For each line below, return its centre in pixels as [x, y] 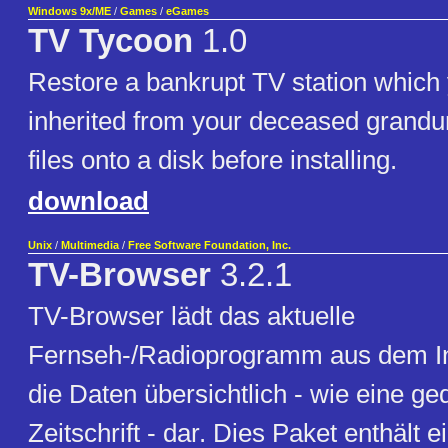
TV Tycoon [110, 41]
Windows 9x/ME [69, 11]
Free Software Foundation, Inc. [209, 245]
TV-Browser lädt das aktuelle [191, 316]
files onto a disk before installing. [212, 160]
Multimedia [90, 245]
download [88, 201]
